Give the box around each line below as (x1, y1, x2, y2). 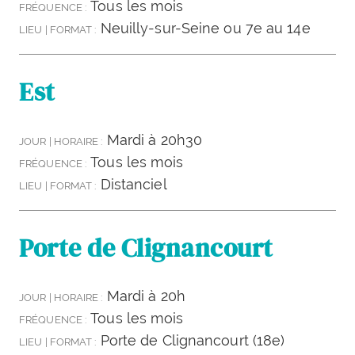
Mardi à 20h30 (102, 131, 203, 148)
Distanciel (96, 175, 167, 193)
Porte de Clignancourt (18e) (96, 331, 285, 349)
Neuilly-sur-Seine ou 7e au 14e (96, 19, 311, 36)
